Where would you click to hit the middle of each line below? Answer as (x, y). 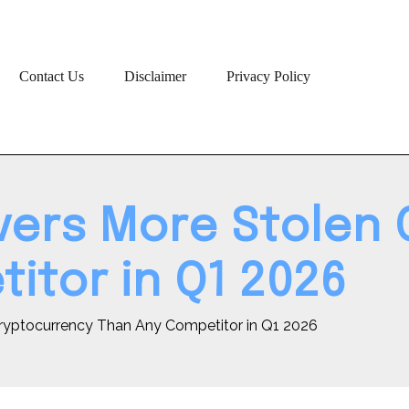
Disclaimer (155, 77)
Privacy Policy (268, 77)
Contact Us (51, 77)
